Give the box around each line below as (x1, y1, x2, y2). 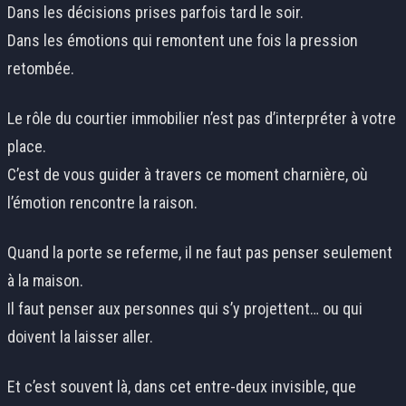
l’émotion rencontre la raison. (7, 193, 198, 213)
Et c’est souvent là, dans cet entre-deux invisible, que (7, 377, 356, 397)
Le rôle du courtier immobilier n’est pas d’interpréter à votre (7, 109, 396, 129)
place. (7, 137, 46, 157)
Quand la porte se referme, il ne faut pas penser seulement (7, 243, 392, 263)
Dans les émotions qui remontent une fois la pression (7, 31, 358, 51)
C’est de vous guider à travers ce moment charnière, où (7, 165, 368, 185)
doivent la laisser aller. (7, 327, 153, 347)
